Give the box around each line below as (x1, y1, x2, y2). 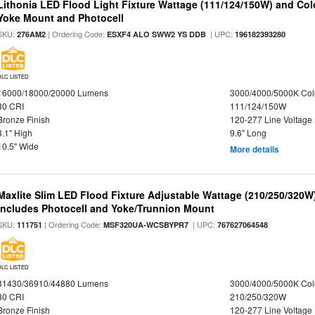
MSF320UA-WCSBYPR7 (103, 219, 189, 230)
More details (229, 143, 279, 155)
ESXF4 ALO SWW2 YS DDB (107, 29, 207, 39)
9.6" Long (229, 127, 266, 139)
